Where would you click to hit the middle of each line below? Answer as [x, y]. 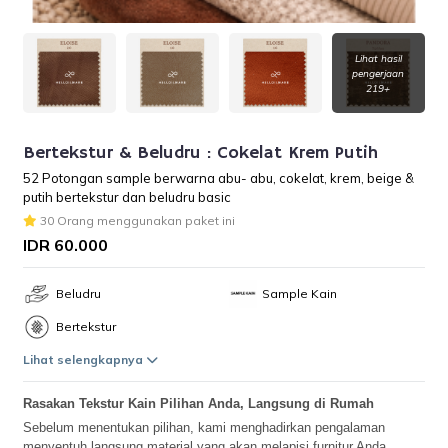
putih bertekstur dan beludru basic [127, 197]
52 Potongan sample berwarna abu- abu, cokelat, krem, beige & [219, 178]
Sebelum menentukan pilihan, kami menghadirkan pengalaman [204, 427]
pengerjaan [378, 73]
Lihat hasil [378, 58]
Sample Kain [299, 293]
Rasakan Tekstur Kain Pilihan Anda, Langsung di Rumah [199, 403]
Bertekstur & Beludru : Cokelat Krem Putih [201, 153]
